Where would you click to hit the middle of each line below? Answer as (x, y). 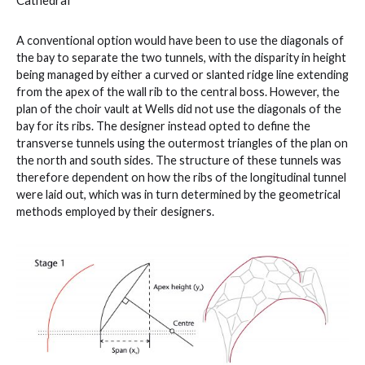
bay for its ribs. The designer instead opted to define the (163, 125)
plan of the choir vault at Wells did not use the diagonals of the (179, 108)
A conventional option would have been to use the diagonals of (180, 40)
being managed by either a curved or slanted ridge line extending (182, 74)
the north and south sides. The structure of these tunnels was (179, 160)
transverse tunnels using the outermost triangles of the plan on (182, 143)
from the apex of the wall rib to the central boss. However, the (178, 91)
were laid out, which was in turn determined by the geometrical (178, 194)
